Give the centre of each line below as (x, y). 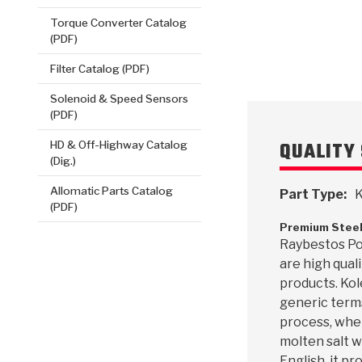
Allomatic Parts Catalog (112, 190)
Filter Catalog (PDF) (100, 68)
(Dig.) (63, 160)
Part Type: (313, 194)
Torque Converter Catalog (119, 22)
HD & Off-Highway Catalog (119, 144)
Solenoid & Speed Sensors (120, 98)
